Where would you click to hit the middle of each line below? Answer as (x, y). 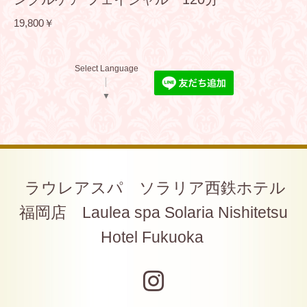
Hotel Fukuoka (152, 237)
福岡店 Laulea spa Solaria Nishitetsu (153, 212)
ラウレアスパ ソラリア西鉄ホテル (155, 188)
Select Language (106, 69)
